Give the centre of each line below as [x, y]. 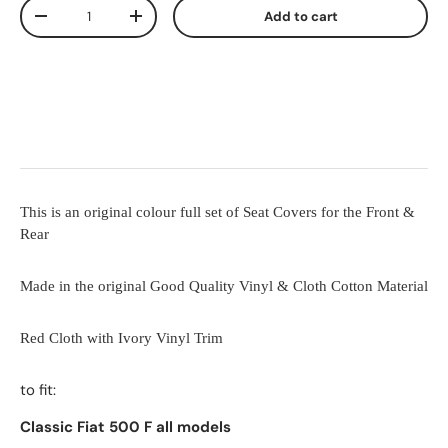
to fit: [38, 389]
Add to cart [300, 16]
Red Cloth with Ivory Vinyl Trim [123, 337]
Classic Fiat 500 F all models [127, 426]
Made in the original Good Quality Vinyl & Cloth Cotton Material [224, 285]
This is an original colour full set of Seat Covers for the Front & [217, 211]
